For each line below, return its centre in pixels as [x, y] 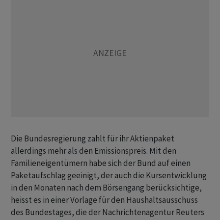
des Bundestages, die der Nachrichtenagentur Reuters [108, 212]
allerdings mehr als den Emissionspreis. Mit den [94, 151]
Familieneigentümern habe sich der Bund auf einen [101, 163]
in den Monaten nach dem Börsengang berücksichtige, [106, 188]
